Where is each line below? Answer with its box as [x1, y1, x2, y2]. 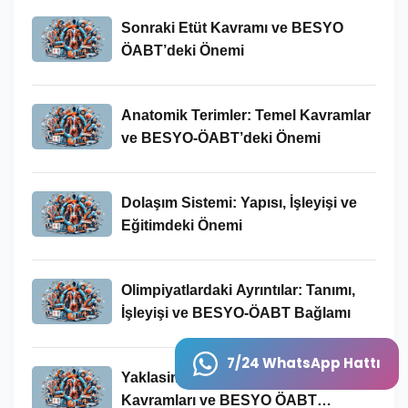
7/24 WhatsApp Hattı [227, 353, 381, 372]
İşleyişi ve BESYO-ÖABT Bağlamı [120, 304, 351, 321]
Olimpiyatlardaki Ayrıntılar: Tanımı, [120, 281, 355, 298]
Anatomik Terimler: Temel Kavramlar [120, 107, 371, 123]
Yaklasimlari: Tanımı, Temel [120, 369, 306, 385]
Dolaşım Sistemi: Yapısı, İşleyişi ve [120, 194, 357, 210]
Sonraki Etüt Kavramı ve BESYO [120, 19, 343, 36]
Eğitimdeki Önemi [120, 217, 242, 233]
